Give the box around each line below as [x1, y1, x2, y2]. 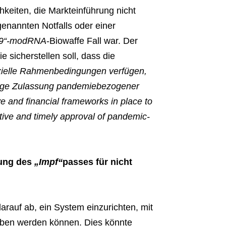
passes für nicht [62, 157, 132, 167]
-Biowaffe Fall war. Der [46, 36, 138, 46]
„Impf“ [34, 157, 63, 167]
